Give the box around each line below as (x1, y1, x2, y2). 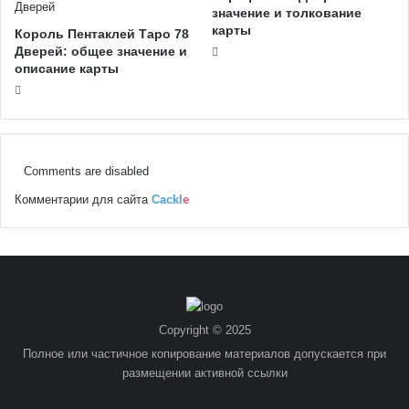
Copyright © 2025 (158, 322, 251, 337)
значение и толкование (212, 5, 362, 20)
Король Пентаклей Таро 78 (15, 26, 189, 41)
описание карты (15, 60, 119, 76)
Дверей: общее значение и (15, 43, 187, 58)
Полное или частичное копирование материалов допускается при (23, 346, 386, 361)
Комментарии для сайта (15, 192, 152, 206)
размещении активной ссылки (121, 365, 288, 380)
